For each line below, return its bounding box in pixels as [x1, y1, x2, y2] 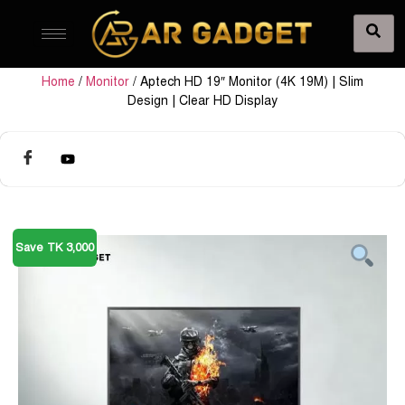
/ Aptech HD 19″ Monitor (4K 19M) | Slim [129, 73, 363, 89]
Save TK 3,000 [14, 240, 94, 256]
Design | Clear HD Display [127, 92, 278, 108]
